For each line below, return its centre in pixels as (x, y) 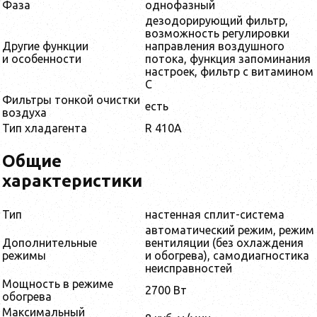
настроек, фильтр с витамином (229, 72)
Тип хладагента (45, 128)
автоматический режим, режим (230, 230)
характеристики (72, 181)
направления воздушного (215, 46)
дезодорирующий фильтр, (217, 21)
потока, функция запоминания (228, 59)
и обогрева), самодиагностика (227, 256)
